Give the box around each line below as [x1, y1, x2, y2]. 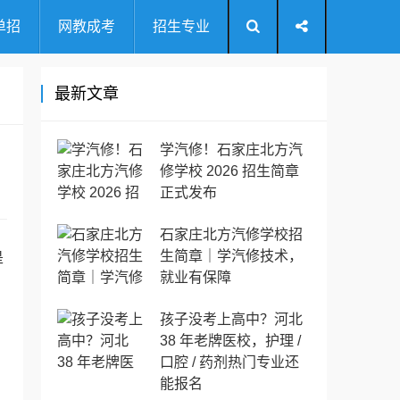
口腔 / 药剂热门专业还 [160, 354, 299, 370]
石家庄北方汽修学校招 [160, 227, 303, 242]
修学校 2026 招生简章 [160, 163, 299, 179]
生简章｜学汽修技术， [160, 248, 303, 263]
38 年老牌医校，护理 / [160, 333, 301, 348]
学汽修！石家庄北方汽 [160, 142, 303, 157]
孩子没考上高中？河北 [160, 312, 303, 327]
